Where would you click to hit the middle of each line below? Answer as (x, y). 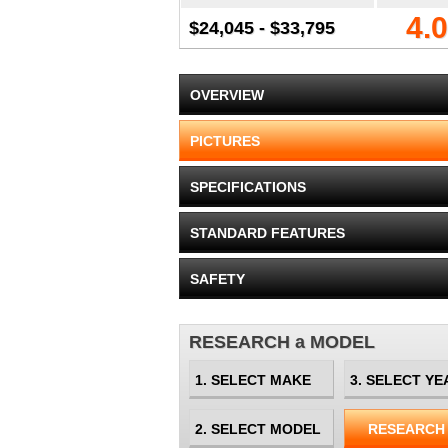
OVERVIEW (227, 95)
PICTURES (225, 141)
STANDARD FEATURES (267, 233)
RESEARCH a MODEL (282, 342)
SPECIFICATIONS (248, 187)
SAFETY (217, 279)
